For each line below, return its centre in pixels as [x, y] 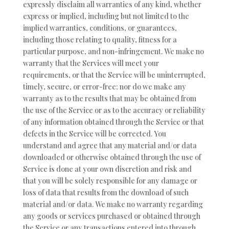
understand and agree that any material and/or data [110, 145]
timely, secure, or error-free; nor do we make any [104, 86]
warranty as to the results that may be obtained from [109, 98]
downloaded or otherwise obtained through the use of [112, 157]
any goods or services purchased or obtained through [111, 216]
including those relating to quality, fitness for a [100, 39]
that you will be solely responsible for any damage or [110, 180]
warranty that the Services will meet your [91, 63]
